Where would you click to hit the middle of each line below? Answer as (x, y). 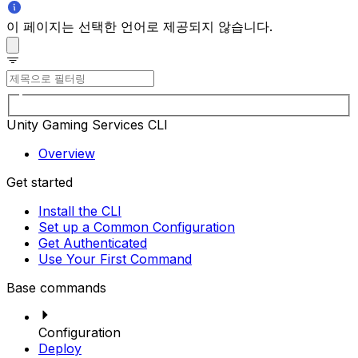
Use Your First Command (115, 259)
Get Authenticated (93, 243)
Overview (67, 154)
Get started (40, 183)
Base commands (56, 288)
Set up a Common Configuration (137, 227)
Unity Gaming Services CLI (87, 125)
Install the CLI (80, 211)
